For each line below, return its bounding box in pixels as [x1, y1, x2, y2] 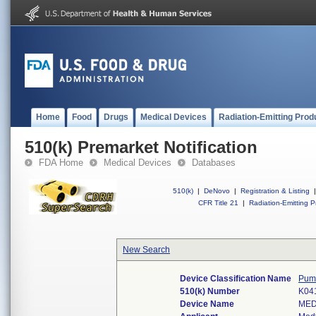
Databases [192, 157, 236, 168]
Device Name [180, 299, 234, 309]
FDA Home [39, 157, 83, 168]
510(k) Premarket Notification [25, 138, 257, 157]
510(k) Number [180, 286, 240, 296]
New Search [123, 245, 170, 255]
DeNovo [204, 187, 230, 195]
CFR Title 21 [198, 199, 238, 207]
